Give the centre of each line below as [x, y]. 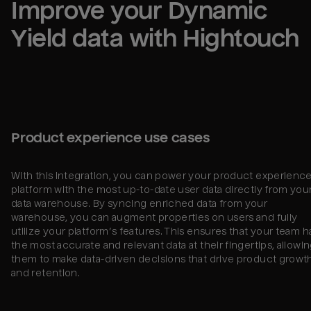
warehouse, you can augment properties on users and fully [154, 217]
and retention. [46, 272]
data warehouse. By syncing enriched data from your [140, 203]
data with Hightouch [183, 39]
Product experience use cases [110, 137]
